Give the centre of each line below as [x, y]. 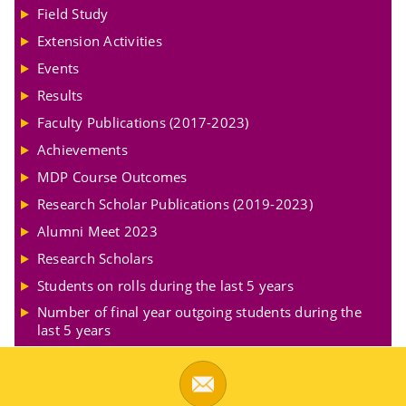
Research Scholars [96, 258]
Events [58, 68]
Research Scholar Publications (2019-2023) [175, 203]
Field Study [73, 14]
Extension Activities [100, 41]
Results [60, 96]
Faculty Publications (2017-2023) [143, 123]
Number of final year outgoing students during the [199, 312]
